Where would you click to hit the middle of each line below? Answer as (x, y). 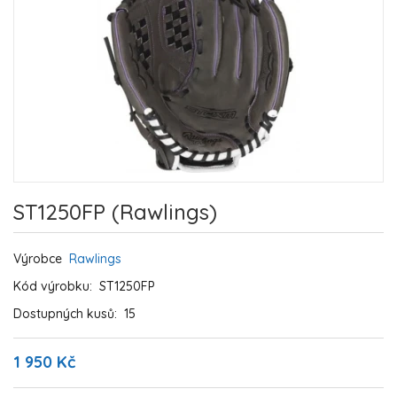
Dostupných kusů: (69, 314)
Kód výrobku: (56, 286)
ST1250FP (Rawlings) (115, 212)
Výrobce (41, 259)
